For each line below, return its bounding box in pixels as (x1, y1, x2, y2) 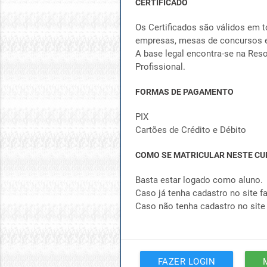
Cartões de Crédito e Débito (135, 125, 246, 135)
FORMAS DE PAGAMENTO (135, 87, 234, 97)
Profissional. (135, 61, 185, 72)
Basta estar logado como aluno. (135, 175, 263, 185)
